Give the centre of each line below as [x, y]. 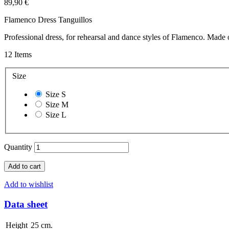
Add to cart [25, 166]
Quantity [18, 147]
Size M [57, 104]
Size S [56, 94]
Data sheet [26, 204]
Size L [56, 114]
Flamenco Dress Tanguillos [48, 20]
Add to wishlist [29, 184]
